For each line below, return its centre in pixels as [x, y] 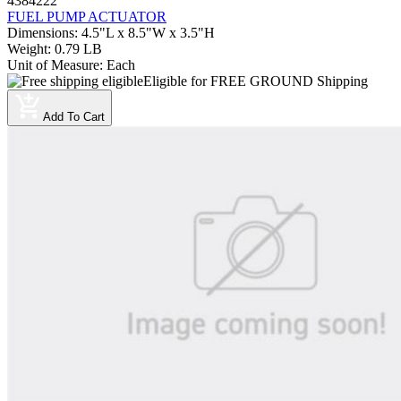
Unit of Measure [53, 65]
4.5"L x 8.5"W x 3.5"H [148, 33]
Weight [27, 49]
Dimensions [41, 33]
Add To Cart [74, 117]
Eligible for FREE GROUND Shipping [256, 81]
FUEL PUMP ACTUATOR [87, 17]
